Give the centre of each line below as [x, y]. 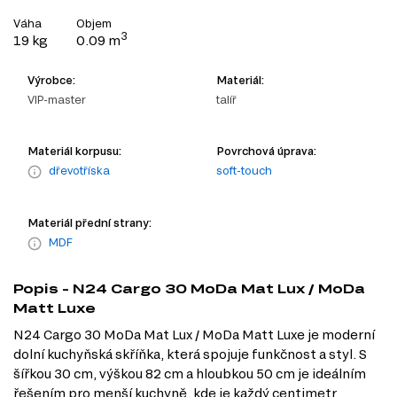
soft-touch [244, 171]
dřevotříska [79, 171]
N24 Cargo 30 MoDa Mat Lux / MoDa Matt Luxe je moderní [194, 335]
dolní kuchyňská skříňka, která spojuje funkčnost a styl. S [190, 354]
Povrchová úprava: [266, 151]
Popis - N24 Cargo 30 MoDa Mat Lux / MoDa [189, 289]
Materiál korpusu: [74, 151]
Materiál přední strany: [90, 223]
